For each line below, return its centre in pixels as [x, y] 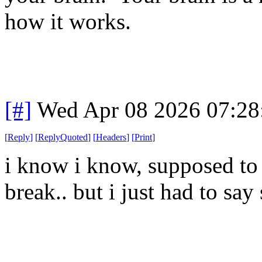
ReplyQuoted [63, 137]
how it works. [68, 21]
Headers [111, 137]
